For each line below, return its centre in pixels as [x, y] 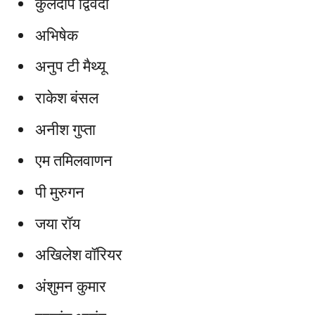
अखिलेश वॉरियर [79, 255]
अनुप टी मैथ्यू [70, 66]
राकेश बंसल [67, 98]
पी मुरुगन [60, 192]
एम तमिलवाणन [74, 161]
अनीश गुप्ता [65, 129]
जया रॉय [58, 223]
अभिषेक [57, 35]
